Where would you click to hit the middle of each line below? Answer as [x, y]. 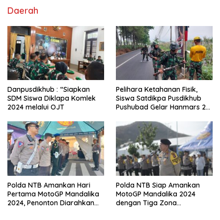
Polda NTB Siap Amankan [158, 185]
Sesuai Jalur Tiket [36, 211]
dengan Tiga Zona [146, 203]
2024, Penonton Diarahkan [51, 203]
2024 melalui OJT [36, 107]
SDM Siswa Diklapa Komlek [52, 98]
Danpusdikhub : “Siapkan [49, 90]
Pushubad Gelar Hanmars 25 [163, 107]
